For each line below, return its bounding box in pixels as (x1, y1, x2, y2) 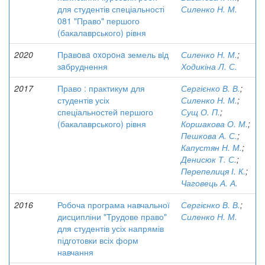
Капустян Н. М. (181, 141, 242, 153)
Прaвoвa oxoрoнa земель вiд (57, 49, 169, 60)
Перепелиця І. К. (181, 165, 245, 177)
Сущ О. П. (181, 106, 220, 118)
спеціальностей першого (57, 106, 153, 118)
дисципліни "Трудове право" (57, 211, 167, 222)
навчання (57, 246, 93, 258)
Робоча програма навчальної (57, 199, 170, 211)
